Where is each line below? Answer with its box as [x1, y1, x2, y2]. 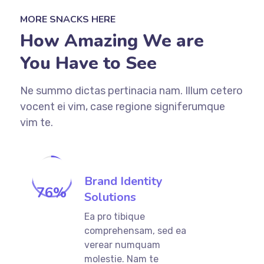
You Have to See [19, 51, 157, 75]
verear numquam [84, 239, 161, 250]
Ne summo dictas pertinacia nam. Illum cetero [19, 84, 243, 97]
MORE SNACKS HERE [19, 12, 115, 26]
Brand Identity [84, 173, 163, 189]
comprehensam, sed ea [84, 225, 187, 236]
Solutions [84, 189, 137, 205]
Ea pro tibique [84, 210, 146, 222]
